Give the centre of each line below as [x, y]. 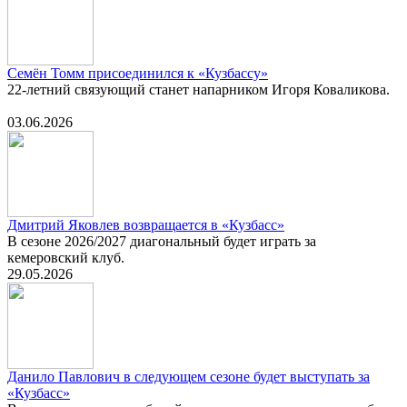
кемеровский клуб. [66, 258]
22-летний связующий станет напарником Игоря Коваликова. [199, 90]
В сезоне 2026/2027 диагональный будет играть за [162, 242]
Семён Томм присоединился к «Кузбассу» [138, 74]
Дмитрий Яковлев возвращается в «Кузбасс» [146, 225]
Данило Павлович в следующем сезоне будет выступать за [189, 377]
